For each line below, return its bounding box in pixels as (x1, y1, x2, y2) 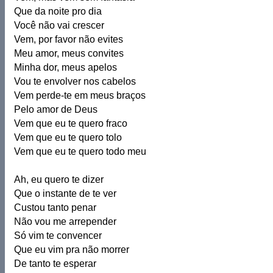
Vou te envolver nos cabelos (14, 76, 136, 87)
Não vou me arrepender (14, 216, 116, 227)
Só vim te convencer (14, 230, 102, 241)
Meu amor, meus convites (14, 48, 124, 59)
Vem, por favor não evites (14, 34, 123, 45)
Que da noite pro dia (14, 5, 102, 17)
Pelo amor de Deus (14, 104, 97, 115)
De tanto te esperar (14, 258, 96, 269)
